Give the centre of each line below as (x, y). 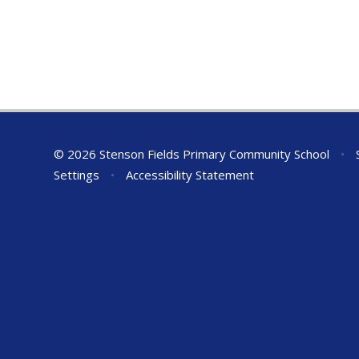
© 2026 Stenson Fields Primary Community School (194, 153)
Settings (77, 174)
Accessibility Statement (190, 174)
